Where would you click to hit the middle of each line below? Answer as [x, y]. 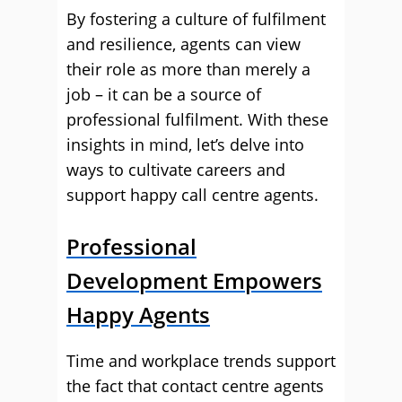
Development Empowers [194, 280]
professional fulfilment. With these [197, 119]
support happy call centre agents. [192, 195]
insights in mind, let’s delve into [185, 144]
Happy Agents [138, 315]
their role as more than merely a [188, 69]
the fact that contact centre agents [195, 386]
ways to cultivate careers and [176, 170]
